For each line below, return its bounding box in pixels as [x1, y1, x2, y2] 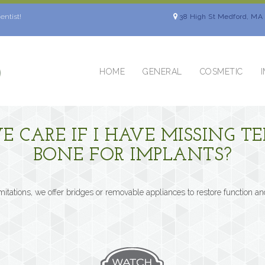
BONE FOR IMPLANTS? [33, 146, 232, 165]
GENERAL [143, 67, 182, 77]
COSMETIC [199, 67, 243, 77]
